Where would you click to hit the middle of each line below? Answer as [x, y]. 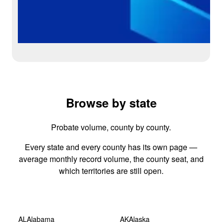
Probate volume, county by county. [111, 127]
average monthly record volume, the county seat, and [111, 159]
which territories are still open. [111, 170]
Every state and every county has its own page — [111, 147]
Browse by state [111, 102]
